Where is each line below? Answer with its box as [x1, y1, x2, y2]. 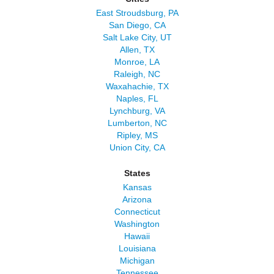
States [124, 168, 150, 178]
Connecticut [114, 207, 160, 217]
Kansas [122, 182, 152, 192]
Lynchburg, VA [109, 106, 165, 116]
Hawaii [124, 231, 150, 241]
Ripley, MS [116, 130, 158, 140]
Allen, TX [119, 45, 155, 54]
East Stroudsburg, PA [95, 8, 179, 18]
